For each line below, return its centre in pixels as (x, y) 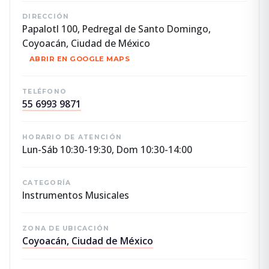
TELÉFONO (45, 91)
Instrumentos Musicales (76, 195)
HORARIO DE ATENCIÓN (72, 137)
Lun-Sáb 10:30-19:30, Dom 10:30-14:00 (107, 149)
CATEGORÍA (47, 183)
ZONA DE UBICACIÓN (66, 229)
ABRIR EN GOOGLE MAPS (80, 59)
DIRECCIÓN (46, 17)
